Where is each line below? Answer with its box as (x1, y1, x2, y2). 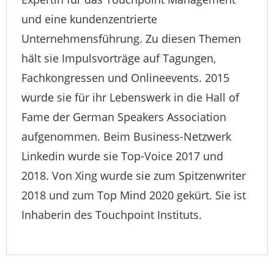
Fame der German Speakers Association (21, 109, 226, 124)
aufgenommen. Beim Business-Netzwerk (21, 128, 231, 144)
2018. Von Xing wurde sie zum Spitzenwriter (21, 168, 246, 183)
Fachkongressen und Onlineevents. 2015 (21, 70, 229, 85)
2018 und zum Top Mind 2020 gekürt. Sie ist (21, 187, 246, 202)
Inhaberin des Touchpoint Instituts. (21, 207, 202, 222)
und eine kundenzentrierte (21, 11, 157, 26)
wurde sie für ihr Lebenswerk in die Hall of (21, 89, 239, 105)
